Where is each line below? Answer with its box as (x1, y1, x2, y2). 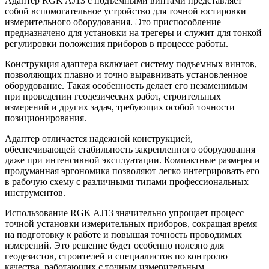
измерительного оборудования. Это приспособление (5, 16, 221, 27)
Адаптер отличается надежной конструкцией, (5, 133, 193, 144)
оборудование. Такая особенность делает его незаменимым (5, 80, 247, 91)
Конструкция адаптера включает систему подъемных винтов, (5, 58, 257, 69)
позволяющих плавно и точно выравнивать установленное (5, 69, 247, 80)
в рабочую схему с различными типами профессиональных (5, 176, 249, 187)
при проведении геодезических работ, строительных (5, 91, 221, 101)
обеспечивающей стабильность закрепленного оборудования (5, 144, 255, 154)
